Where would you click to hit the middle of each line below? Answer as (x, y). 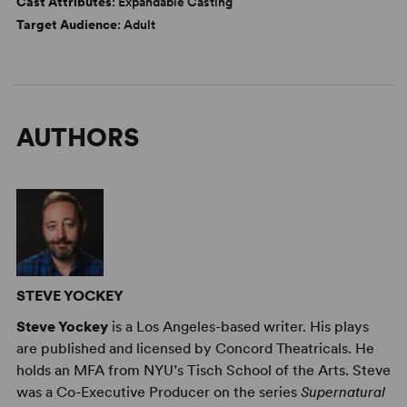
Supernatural (342, 392)
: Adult (136, 25)
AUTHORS (77, 138)
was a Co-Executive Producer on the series (158, 392)
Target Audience (66, 25)
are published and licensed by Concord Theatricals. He (195, 349)
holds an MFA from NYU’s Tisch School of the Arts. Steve (203, 371)
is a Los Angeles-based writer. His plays (238, 327)
